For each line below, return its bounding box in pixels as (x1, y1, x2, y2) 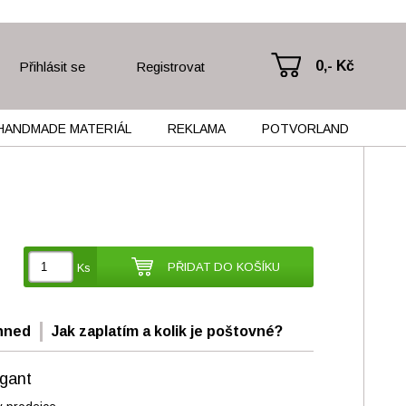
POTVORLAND (261, 121, 349, 136)
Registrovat (136, 58, 206, 74)
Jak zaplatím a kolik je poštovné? (51, 324, 283, 339)
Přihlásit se (18, 58, 85, 74)
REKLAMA (167, 121, 226, 136)
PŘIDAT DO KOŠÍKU (167, 260, 280, 274)
